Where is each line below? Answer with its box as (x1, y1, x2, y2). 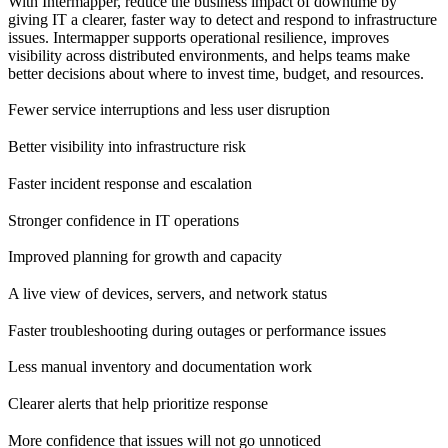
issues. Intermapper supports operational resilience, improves (8, 28, 389, 46)
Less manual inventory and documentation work (8, 358, 312, 376)
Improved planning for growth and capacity (8, 248, 282, 266)
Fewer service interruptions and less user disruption (8, 101, 330, 119)
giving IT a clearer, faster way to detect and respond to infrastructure (8, 10, 437, 28)
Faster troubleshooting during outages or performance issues (8, 321, 386, 339)
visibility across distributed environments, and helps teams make (8, 46, 410, 64)
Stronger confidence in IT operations (8, 211, 239, 229)
